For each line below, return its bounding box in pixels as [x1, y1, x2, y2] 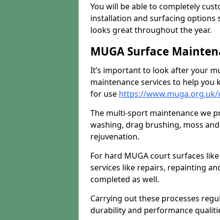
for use [90, 88, 119, 99]
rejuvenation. [90, 131, 139, 142]
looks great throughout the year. [90, 25, 211, 35]
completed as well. [90, 174, 159, 185]
